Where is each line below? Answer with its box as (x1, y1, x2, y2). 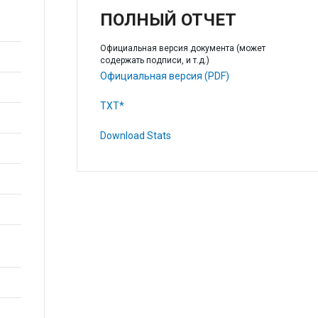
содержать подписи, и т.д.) (99, 55, 209, 65)
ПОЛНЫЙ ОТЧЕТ (99, 10, 236, 30)
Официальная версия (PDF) (99, 70, 229, 82)
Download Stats (99, 130, 171, 141)
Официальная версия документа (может (99, 43, 265, 53)
